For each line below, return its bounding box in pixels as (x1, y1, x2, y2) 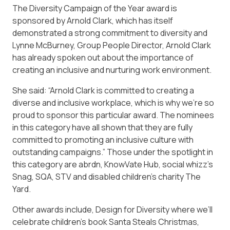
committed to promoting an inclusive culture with (12, 134, 194, 146)
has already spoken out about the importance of (12, 52, 194, 64)
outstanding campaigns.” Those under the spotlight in (12, 146, 213, 158)
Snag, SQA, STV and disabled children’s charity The (12, 171, 201, 183)
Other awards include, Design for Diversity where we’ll (12, 204, 213, 216)
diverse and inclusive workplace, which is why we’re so (12, 97, 214, 109)
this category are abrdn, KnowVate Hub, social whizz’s (12, 159, 213, 170)
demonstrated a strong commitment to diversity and (12, 27, 207, 39)
